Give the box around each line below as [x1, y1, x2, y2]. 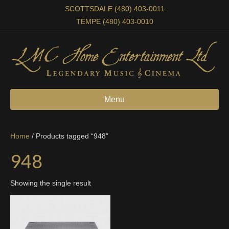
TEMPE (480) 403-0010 [76, 17, 153, 26]
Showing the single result [10, 179, 91, 188]
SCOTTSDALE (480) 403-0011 [64, 5, 165, 13]
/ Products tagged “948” [30, 132, 108, 141]
